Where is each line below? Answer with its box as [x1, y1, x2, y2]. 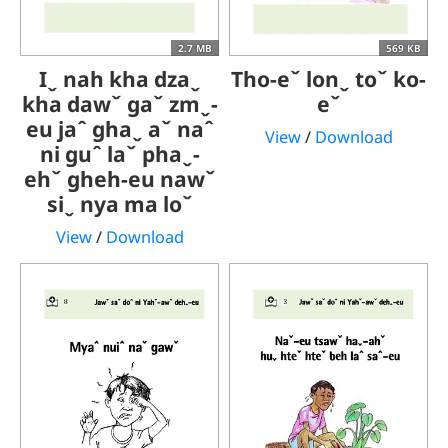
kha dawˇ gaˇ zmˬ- [21, 89, 218, 119]
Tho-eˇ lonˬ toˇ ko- [231, 64, 426, 94]
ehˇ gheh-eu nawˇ [23, 164, 216, 194]
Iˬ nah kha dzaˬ [38, 64, 201, 94]
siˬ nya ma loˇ [46, 189, 193, 219]
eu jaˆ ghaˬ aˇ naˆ [25, 114, 214, 144]
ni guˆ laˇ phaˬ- [39, 139, 200, 169]
